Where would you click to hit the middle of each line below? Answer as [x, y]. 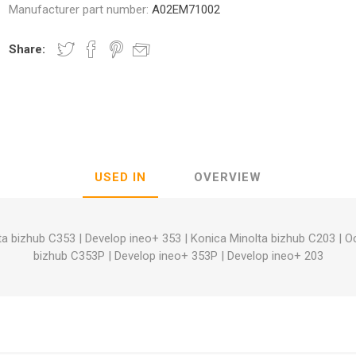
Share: [27, 49]
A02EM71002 [186, 10]
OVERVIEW [228, 177]
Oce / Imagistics [178, 99]
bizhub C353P [69, 255]
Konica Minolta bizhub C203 [263, 238]
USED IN [120, 177]
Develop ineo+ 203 [275, 255]
